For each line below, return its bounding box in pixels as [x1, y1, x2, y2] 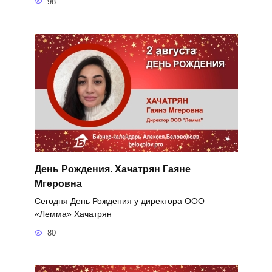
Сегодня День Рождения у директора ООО [34, 195, 205, 206]
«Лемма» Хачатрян [34, 208, 112, 219]
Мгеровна [34, 178, 82, 189]
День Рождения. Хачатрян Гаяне [34, 163, 191, 174]
